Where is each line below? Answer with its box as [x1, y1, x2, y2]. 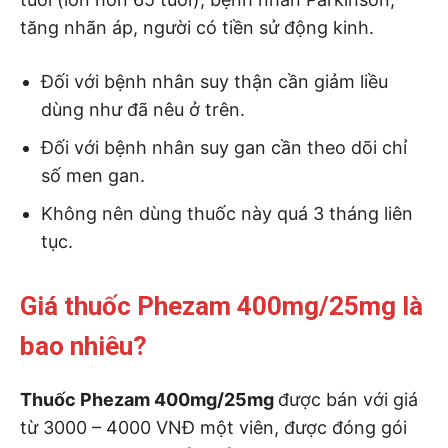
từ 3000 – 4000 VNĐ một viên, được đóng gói [20, 416, 407, 438]
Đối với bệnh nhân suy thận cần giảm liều [41, 70, 388, 92]
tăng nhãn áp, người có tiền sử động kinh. [20, 16, 374, 38]
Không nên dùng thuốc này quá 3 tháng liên [41, 202, 413, 224]
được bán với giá [278, 388, 418, 410]
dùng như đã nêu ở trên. [41, 98, 245, 120]
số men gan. [41, 164, 145, 186]
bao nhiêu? [20, 330, 147, 361]
